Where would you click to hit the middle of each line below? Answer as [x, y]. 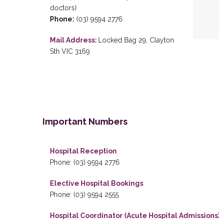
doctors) [63, 8]
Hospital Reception [83, 151]
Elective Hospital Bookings [97, 183]
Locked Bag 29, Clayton [136, 40]
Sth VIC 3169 [70, 51]
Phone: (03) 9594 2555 [84, 195]
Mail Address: [74, 40]
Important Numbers [85, 121]
